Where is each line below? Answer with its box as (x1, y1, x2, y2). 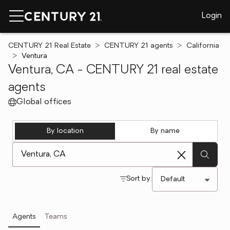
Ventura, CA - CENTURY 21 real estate (8, 64, 218, 76)
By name (150, 127, 180, 135)
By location (46, 127, 84, 135)
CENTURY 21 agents (104, 42, 173, 50)
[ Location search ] (12, 143, 80, 151)
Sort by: (126, 175, 152, 183)
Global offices (16, 98, 71, 106)
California (186, 42, 219, 50)
